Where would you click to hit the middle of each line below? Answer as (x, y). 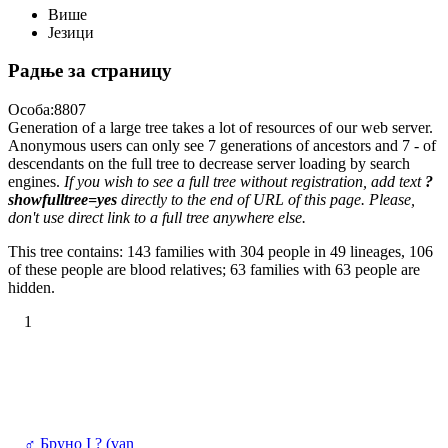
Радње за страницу (90, 71)
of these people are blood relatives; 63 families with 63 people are (214, 269)
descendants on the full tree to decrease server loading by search (209, 163)
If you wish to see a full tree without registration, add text (244, 181)
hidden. (31, 287)
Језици (71, 32)
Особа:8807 (47, 109)
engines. (36, 181)
